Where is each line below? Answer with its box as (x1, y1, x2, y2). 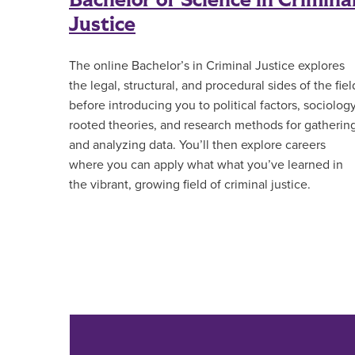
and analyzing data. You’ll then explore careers (69, 137, 326, 154)
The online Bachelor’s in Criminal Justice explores (69, 58, 345, 74)
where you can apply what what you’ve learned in (69, 157, 343, 174)
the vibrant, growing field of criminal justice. (69, 177, 311, 193)
